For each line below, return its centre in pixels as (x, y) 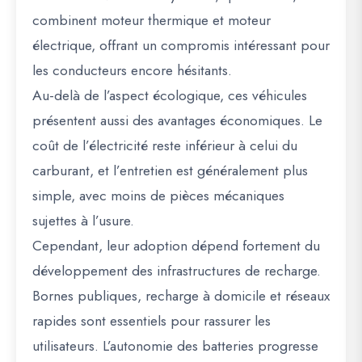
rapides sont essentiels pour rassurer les (152, 321)
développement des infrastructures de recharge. (177, 271)
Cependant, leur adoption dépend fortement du (176, 246)
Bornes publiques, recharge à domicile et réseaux (181, 296)
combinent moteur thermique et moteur (152, 20)
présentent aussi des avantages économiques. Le (177, 120)
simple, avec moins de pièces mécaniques (158, 196)
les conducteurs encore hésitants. (132, 70)
